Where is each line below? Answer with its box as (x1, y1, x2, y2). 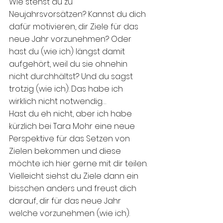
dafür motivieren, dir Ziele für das (9, 21, 140, 33)
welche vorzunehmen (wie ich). (9, 208, 130, 220)
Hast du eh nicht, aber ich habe (9, 108, 134, 120)
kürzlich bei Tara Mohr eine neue (9, 120, 137, 132)
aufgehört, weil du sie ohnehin (9, 58, 129, 70)
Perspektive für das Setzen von (9, 133, 132, 145)
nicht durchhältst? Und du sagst (9, 71, 135, 83)
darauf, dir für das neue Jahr (9, 195, 123, 207)
